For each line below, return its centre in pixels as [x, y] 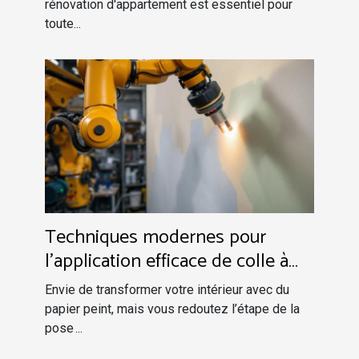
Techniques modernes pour [155, 237]
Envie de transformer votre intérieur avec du [167, 289]
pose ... [64, 328]
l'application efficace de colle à [167, 261]
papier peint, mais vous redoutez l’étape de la [172, 309]
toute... [63, 23]
